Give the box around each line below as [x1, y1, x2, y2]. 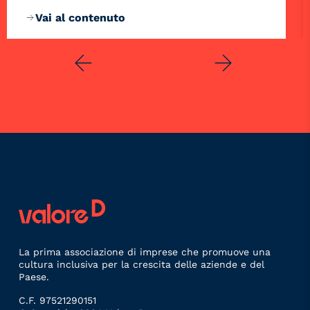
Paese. [18, 271, 49, 283]
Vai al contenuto [35, 10, 125, 24]
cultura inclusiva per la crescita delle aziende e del [18, 259, 264, 271]
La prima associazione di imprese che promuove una [18, 246, 271, 258]
